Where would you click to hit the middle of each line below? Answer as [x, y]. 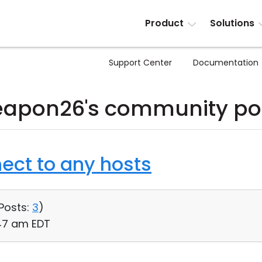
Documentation [226, 63]
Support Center [140, 63]
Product [165, 23]
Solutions [232, 23]
